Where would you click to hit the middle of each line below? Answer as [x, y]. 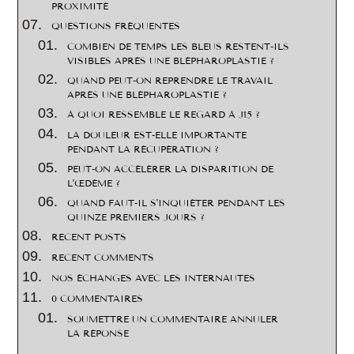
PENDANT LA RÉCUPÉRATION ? [143, 149]
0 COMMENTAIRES [98, 299]
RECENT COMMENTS [103, 258]
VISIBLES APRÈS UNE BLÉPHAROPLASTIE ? [171, 61]
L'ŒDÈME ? [94, 183]
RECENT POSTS [89, 237]
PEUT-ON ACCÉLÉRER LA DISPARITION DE [171, 169]
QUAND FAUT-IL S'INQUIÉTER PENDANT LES [177, 203]
